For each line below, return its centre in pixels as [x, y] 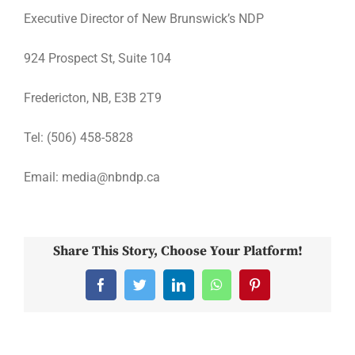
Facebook [127, 290]
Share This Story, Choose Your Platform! [177, 251]
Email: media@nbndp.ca [92, 177]
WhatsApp [245, 290]
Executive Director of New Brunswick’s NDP [144, 19]
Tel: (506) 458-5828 [78, 137]
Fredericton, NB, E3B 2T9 [93, 98]
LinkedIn [203, 290]
